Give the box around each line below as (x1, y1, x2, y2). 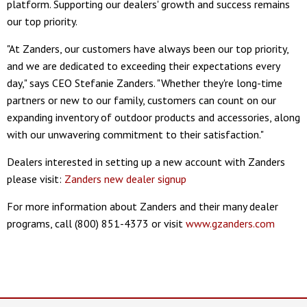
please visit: (7, 171, 64, 186)
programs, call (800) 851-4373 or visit (7, 216, 186, 230)
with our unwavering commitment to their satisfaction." (7, 127, 264, 141)
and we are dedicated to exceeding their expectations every (7, 58, 280, 73)
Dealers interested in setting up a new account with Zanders (7, 154, 285, 169)
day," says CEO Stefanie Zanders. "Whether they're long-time (7, 75, 282, 90)
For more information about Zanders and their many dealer (7, 199, 278, 213)
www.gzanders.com (186, 216, 275, 230)
